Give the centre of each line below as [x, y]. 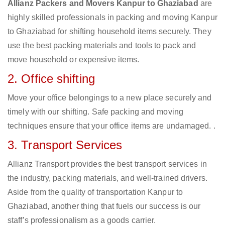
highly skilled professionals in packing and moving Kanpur [113, 18]
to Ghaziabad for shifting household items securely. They [109, 32]
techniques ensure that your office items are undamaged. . [111, 126]
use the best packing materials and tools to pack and [102, 46]
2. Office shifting [51, 79]
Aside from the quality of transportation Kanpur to [95, 192]
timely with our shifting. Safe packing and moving [95, 112]
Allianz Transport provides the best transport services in [107, 164]
